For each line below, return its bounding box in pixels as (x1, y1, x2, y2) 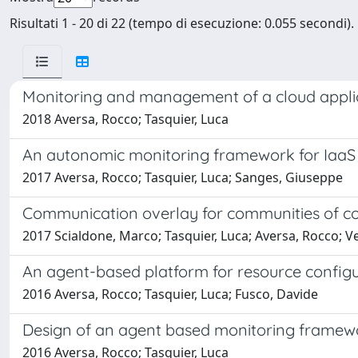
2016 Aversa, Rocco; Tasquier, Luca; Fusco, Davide (22, 285, 318, 303)
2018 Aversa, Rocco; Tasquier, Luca (22, 110, 229, 128)
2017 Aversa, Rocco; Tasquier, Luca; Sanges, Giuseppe (22, 169, 343, 186)
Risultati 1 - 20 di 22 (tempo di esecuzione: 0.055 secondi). (10, 14, 354, 32)
